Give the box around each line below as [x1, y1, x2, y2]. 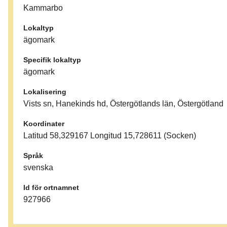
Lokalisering [23, 88, 66, 96]
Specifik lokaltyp [23, 56, 81, 64]
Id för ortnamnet [23, 183, 79, 192]
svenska [23, 163, 53, 172]
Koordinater [23, 120, 64, 128]
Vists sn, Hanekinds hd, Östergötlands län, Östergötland [23, 99, 223, 108]
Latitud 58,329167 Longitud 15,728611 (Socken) [23, 131, 196, 140]
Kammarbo [23, 4, 63, 13]
